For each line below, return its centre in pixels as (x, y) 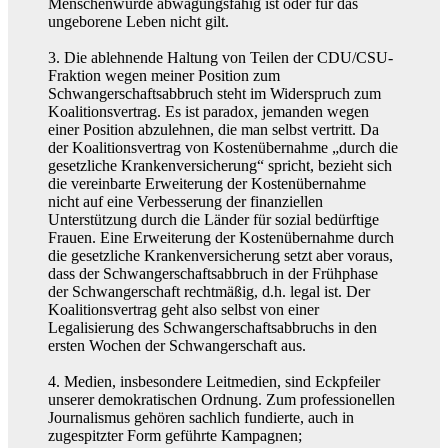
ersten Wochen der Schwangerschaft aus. (177, 345)
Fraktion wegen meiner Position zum (164, 75)
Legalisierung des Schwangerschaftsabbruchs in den (212, 327)
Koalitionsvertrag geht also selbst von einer (183, 309)
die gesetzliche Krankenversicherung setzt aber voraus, (220, 255)
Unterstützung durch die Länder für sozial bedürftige (213, 219)
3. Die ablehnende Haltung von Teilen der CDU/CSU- (220, 57)
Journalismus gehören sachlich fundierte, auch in (201, 417)
